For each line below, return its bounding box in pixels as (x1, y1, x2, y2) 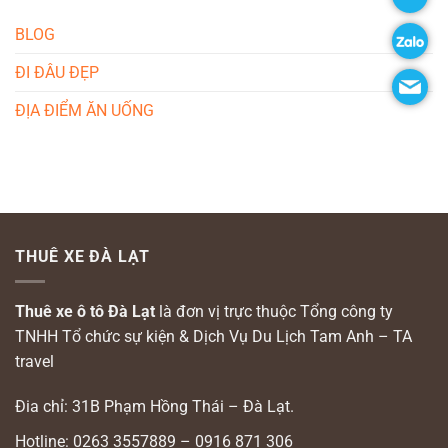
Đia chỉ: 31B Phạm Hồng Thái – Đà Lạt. (15, 397, 294, 417)
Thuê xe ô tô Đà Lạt (15, 301, 159, 321)
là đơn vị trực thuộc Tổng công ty (159, 301, 393, 321)
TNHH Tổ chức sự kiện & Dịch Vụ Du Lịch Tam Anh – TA (15, 326, 412, 346)
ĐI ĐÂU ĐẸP (15, 63, 99, 83)
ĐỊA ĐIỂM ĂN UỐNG (15, 101, 154, 121)
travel (15, 351, 54, 371)
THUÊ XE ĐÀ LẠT (15, 247, 151, 267)
